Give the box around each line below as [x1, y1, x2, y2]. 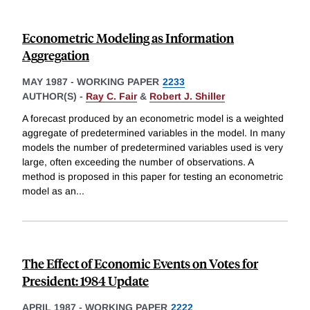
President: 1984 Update [22, 272, 149, 290]
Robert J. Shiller [149, 91, 225, 102]
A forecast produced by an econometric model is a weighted [22, 113, 284, 125]
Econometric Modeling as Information [22, 29, 234, 47]
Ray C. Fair [86, 91, 137, 102]
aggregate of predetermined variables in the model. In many [22, 127, 285, 139]
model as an [22, 185, 76, 197]
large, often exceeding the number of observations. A [22, 156, 253, 168]
